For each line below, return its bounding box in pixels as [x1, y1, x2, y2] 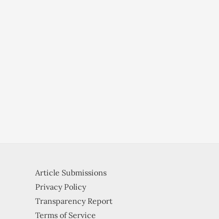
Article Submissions [35, 168, 107, 178]
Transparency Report [35, 196, 112, 206]
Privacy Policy [35, 182, 86, 192]
